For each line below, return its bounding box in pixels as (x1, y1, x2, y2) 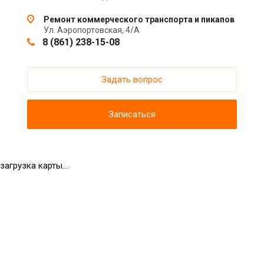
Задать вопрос (101, 74, 163, 85)
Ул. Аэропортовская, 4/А (44, 25, 140, 35)
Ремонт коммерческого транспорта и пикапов (44, 15, 235, 25)
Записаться (108, 109, 156, 120)
